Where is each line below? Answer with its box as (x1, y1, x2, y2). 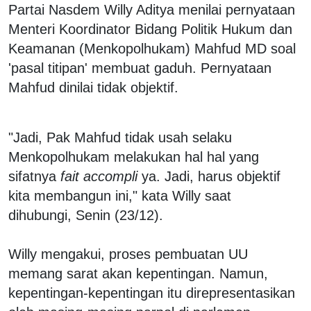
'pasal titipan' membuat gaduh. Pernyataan (8, 60, 271, 76)
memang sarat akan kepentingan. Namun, (8, 265, 268, 281)
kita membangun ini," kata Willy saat (8, 187, 231, 203)
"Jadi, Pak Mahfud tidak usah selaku (8, 129, 232, 145)
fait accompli (60, 168, 137, 184)
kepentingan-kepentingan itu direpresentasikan (8, 285, 295, 301)
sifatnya (8, 168, 60, 184)
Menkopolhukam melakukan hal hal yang (8, 149, 259, 165)
